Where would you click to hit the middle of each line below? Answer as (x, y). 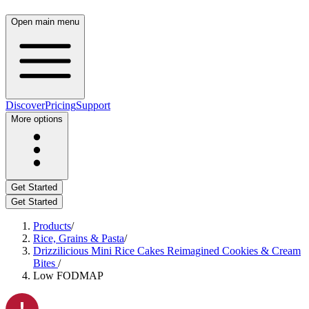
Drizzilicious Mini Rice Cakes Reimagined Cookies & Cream (167, 251)
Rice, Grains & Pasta (79, 238)
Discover (25, 105)
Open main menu (45, 22)
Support (93, 105)
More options (37, 119)
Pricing (60, 105)
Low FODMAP (68, 276)
